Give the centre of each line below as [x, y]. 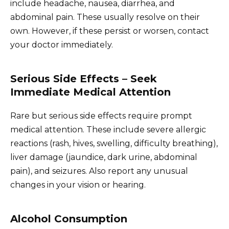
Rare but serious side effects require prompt [101, 116]
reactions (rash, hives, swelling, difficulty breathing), [114, 144]
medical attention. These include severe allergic [108, 130]
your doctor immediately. [62, 45]
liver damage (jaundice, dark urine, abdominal [104, 157]
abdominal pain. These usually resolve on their [105, 17]
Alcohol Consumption [69, 219]
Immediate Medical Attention [90, 92]
